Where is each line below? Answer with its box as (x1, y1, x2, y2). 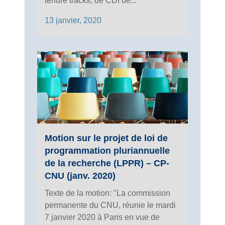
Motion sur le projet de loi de (45, 133, 168, 143)
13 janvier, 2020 (45, 16, 101, 25)
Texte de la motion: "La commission (45, 188, 170, 197)
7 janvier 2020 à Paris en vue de (45, 212, 160, 221)
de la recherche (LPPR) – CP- (45, 158, 169, 168)
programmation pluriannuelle (45, 145, 170, 156)
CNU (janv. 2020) (45, 170, 116, 181)
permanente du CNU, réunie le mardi (45, 200, 176, 209)
